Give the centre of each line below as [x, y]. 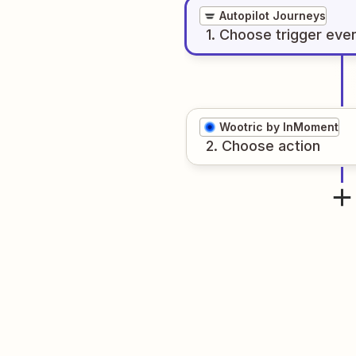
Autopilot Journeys [273, 15]
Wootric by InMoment [279, 127]
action [299, 146]
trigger [299, 35]
